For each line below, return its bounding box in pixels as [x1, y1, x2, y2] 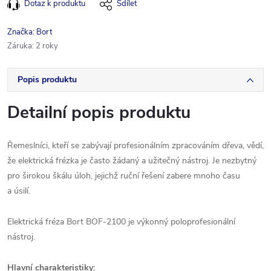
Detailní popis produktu [7, 101, 191, 124]
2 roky [36, 41, 58, 51]
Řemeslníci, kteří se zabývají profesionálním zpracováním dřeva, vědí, [7, 140, 264, 151]
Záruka [7, 41, 32, 51]
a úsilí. [7, 185, 30, 197]
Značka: [7, 27, 36, 38]
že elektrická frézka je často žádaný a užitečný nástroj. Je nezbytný [7, 155, 256, 166]
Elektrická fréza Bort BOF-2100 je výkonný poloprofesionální [7, 216, 235, 227]
